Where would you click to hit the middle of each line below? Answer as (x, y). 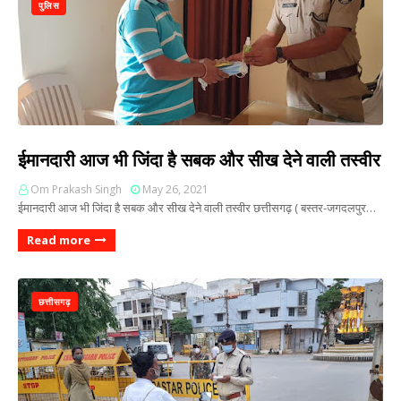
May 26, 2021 (175, 189)
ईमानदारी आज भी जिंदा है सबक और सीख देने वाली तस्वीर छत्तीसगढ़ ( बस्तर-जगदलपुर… (197, 208)
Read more (59, 240)
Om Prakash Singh (76, 189)
